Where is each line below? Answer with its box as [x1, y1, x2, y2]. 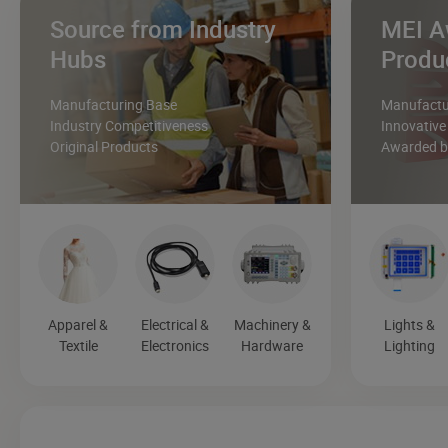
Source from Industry [50, 13, 276, 46]
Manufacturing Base [50, 95, 177, 115]
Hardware [241, 336, 304, 356]
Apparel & [48, 315, 109, 335]
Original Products [50, 137, 158, 157]
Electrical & [141, 315, 210, 335]
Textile [58, 336, 98, 356]
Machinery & [233, 315, 311, 335]
